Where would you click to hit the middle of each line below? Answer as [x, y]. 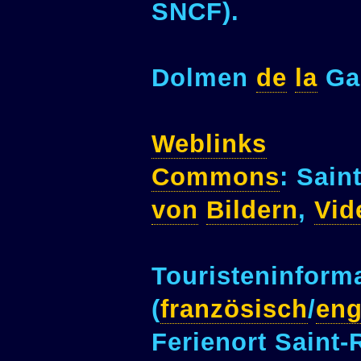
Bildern [252, 210]
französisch [234, 309]
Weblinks [209, 143]
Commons [216, 176]
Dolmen [204, 77]
